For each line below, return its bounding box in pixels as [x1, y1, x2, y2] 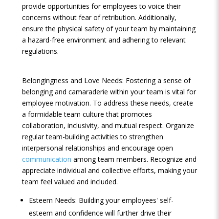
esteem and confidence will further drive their [28, 208, 172, 218]
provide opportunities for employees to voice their [22, 1, 181, 11]
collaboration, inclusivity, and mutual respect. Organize [22, 121, 194, 130]
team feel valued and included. [22, 177, 118, 186]
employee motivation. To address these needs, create [22, 98, 193, 108]
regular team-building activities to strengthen [22, 132, 163, 141]
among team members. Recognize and [71, 154, 197, 164]
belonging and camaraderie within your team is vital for [22, 87, 196, 96]
